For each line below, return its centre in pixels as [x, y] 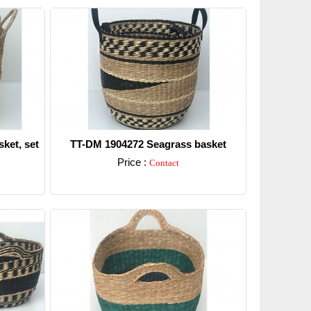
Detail [148, 180]
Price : [133, 162]
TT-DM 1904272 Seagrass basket [148, 144]
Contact [164, 163]
